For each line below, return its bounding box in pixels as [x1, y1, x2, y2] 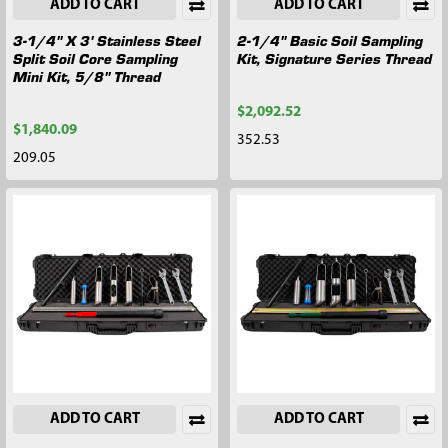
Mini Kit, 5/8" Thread [13, 65, 161, 86]
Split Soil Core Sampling [13, 47, 178, 68]
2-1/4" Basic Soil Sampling [237, 29, 423, 50]
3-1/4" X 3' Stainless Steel [13, 29, 201, 50]
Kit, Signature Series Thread [237, 47, 432, 68]
